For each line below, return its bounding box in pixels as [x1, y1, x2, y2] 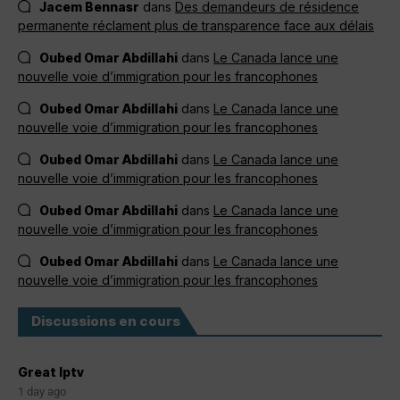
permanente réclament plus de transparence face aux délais [18, 18, 374, 34]
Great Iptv [18, 364, 84, 380]
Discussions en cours [31, 312, 180, 330]
